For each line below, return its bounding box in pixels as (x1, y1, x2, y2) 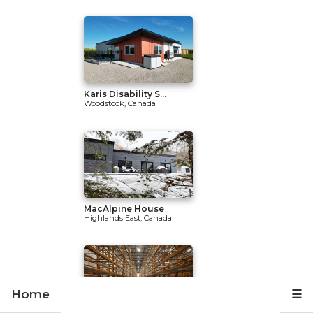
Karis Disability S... (84, 89, 166, 99)
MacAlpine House (84, 203, 164, 214)
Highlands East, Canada (84, 213, 172, 223)
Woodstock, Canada (84, 99, 156, 108)
